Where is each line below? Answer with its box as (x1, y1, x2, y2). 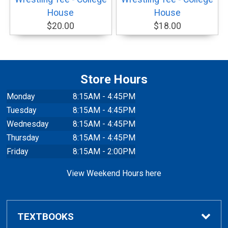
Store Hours (80, 72, 148, 87)
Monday (7, 92, 35, 102)
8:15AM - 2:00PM (73, 147, 136, 157)
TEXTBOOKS (17, 211, 74, 223)
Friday (7, 147, 28, 157)
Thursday (7, 133, 39, 143)
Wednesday (7, 119, 49, 129)
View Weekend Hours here (67, 168, 161, 178)
